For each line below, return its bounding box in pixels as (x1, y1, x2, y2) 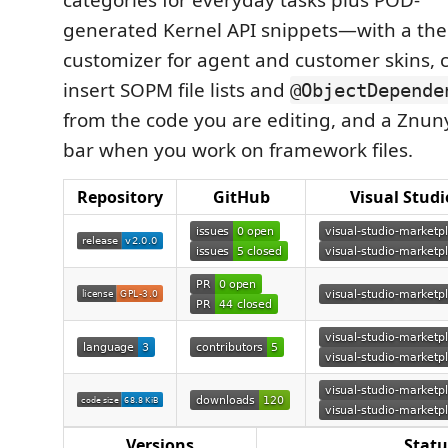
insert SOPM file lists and (63, 77, 290, 103)
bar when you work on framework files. (63, 137, 413, 163)
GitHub (212, 186, 270, 208)
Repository (77, 186, 163, 208)
